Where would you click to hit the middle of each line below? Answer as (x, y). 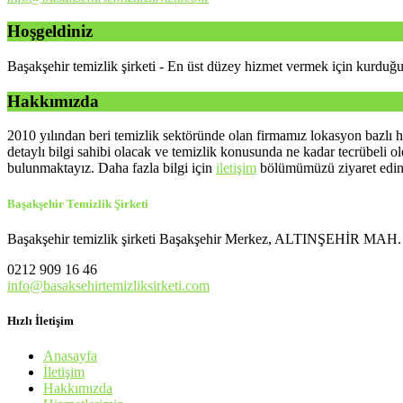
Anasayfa (70, 356)
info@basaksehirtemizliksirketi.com (108, 285)
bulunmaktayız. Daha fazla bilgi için (112, 168)
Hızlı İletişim (40, 320)
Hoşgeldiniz (50, 31)
